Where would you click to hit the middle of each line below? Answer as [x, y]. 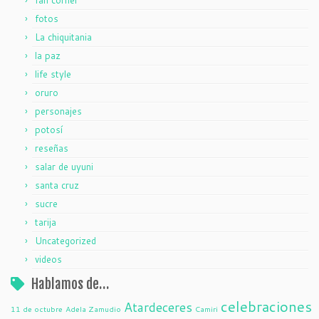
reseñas [52, 148]
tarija [46, 223]
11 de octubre [37, 309]
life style [53, 74]
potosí [49, 130]
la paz [48, 56]
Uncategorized [66, 241]
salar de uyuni [64, 167]
